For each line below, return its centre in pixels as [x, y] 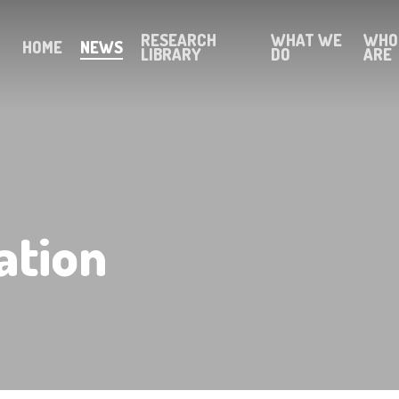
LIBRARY [171, 54]
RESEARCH [179, 40]
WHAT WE [307, 40]
